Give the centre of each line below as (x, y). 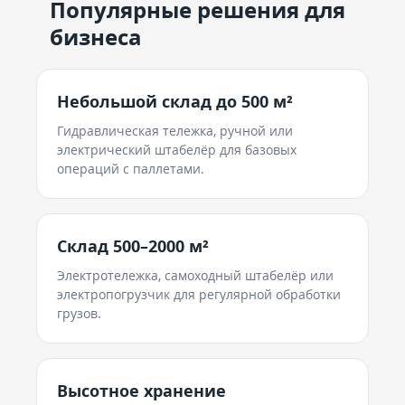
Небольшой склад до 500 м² (175, 101)
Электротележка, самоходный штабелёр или (195, 275)
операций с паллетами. (131, 169)
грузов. (79, 313)
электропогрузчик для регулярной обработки (199, 294)
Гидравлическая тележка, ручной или (175, 131)
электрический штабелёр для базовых (177, 150)
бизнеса (96, 37)
